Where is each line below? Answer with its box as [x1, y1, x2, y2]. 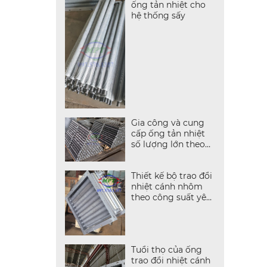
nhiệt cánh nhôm [131, 181, 203, 193]
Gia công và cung [131, 117, 204, 129]
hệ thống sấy [131, 10, 185, 21]
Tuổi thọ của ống [131, 244, 202, 256]
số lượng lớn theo [131, 139, 205, 150]
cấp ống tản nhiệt [131, 128, 205, 139]
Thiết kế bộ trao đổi [131, 170, 212, 182]
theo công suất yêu [131, 192, 212, 203]
